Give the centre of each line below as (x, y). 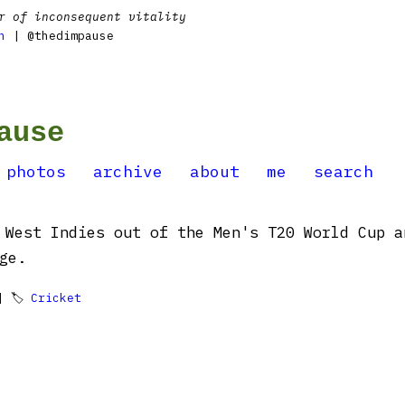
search (344, 171)
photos (36, 171)
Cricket (56, 298)
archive (128, 171)
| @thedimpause (60, 36)
